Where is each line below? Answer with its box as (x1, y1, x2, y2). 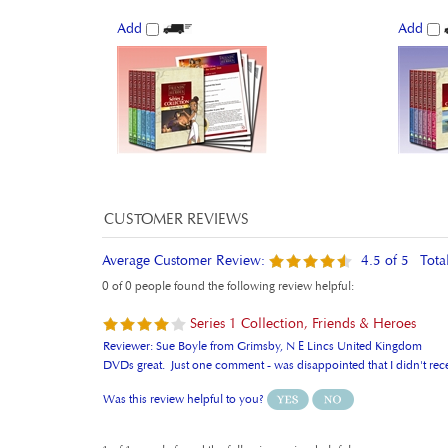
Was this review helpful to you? (103, 359, 267, 374)
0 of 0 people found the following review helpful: (102, 246, 354, 261)
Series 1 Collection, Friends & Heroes (186, 282, 416, 300)
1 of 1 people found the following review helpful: (102, 410, 354, 425)
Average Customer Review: (102, 219, 265, 237)
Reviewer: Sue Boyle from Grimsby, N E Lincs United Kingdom (103, 306, 422, 321)
